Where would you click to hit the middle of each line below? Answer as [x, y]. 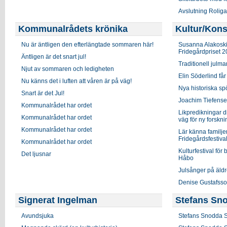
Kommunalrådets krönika [73, 29]
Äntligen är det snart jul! [54, 57]
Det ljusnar [36, 154]
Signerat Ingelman [58, 200]
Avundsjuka [37, 216]
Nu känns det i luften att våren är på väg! [77, 81]
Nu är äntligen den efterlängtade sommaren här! [87, 45]
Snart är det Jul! [43, 93]
